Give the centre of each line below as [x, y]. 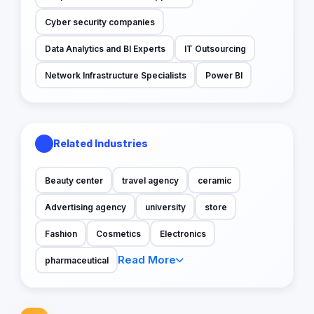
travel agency [150, 180]
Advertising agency [85, 207]
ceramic [214, 180]
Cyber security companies [100, 22]
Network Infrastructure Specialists [115, 75]
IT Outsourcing [215, 48]
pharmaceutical [76, 260]
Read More [147, 260]
